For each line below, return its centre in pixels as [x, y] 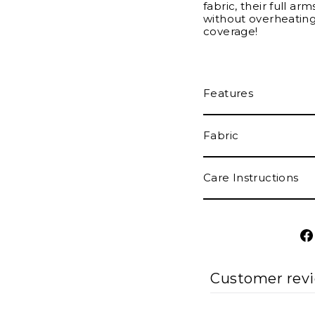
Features [228, 93]
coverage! [231, 31]
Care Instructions [251, 177]
